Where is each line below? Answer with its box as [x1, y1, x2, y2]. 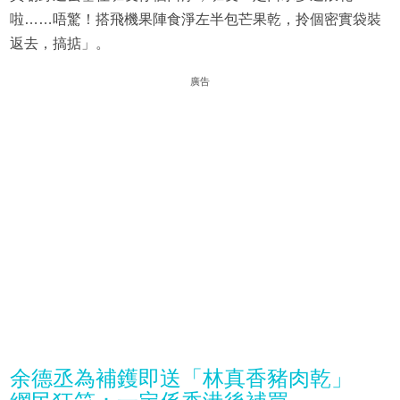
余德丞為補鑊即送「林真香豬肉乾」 [9, 365, 374, 390]
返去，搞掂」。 [9, 35, 110, 51]
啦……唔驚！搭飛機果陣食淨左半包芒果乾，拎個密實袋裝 [9, 11, 381, 27]
